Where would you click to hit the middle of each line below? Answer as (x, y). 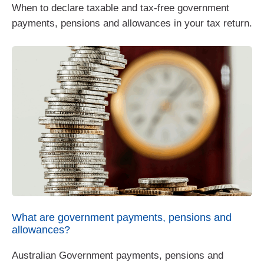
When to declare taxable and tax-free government (121, 8)
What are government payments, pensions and (122, 217)
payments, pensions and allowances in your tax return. (132, 23)
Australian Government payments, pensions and (118, 255)
